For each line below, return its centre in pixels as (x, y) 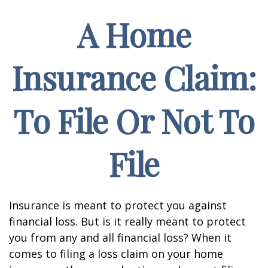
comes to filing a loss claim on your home (116, 254)
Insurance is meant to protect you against (118, 205)
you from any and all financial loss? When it (120, 237)
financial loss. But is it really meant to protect (127, 221)
